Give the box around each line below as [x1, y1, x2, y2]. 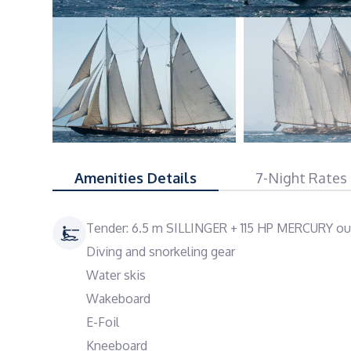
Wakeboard [86, 291, 150, 306]
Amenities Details [74, 169, 197, 186]
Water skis [86, 267, 146, 283]
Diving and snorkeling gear [86, 244, 235, 259]
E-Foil [86, 314, 119, 330]
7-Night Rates [255, 169, 348, 186]
